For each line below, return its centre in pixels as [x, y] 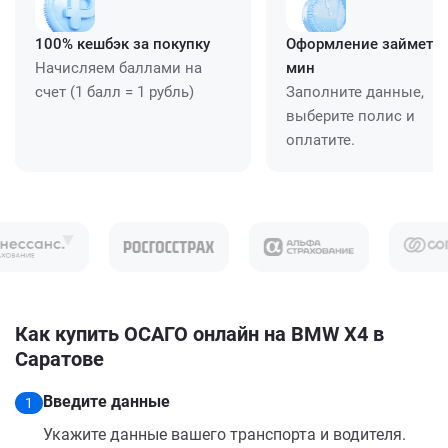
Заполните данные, [355, 91]
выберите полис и [350, 115]
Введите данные [106, 401]
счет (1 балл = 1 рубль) [114, 91]
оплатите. [320, 139]
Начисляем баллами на [118, 67]
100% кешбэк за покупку [122, 43]
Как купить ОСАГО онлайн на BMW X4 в [199, 333]
